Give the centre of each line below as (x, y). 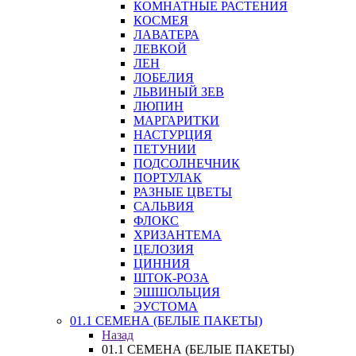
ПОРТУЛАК (168, 178)
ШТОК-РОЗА (171, 278)
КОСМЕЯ (161, 20)
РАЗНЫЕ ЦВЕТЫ (183, 192)
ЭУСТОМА (166, 306)
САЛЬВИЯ (164, 206)
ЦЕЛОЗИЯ (164, 249)
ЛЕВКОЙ (160, 49)
